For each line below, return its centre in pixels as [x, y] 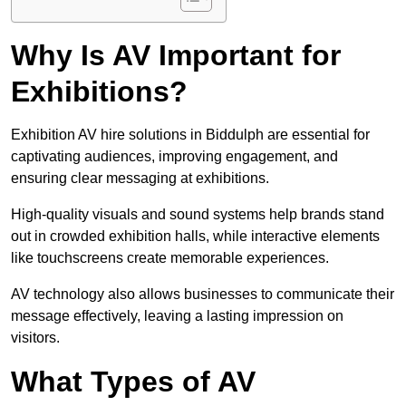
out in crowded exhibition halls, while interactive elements [195, 237]
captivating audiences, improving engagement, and [174, 157]
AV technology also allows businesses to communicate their [203, 295]
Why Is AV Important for [176, 56]
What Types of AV [133, 382]
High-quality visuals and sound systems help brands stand [198, 215]
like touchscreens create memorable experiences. [170, 258]
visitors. [35, 338]
